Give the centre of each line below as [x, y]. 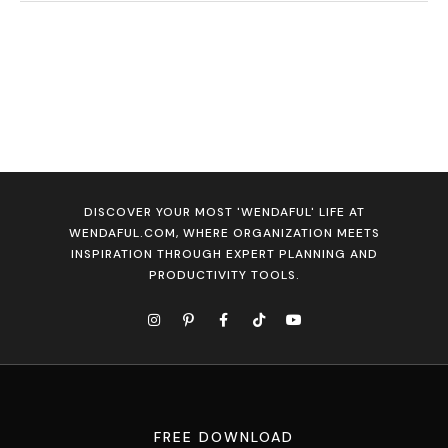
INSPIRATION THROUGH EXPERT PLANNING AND [224, 254]
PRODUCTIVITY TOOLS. [224, 275]
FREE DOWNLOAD [224, 437]
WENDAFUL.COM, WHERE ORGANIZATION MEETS [224, 233]
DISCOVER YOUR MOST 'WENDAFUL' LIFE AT [224, 212]
